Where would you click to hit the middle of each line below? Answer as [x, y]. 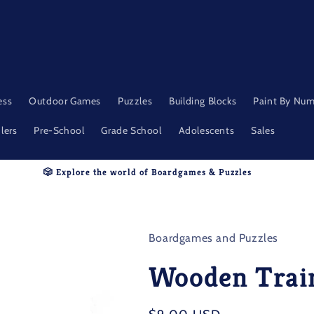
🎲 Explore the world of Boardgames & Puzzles [147, 172]
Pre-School [59, 130]
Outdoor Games [65, 101]
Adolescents [206, 130]
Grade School [131, 130]
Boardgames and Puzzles [213, 238]
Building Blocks [203, 101]
